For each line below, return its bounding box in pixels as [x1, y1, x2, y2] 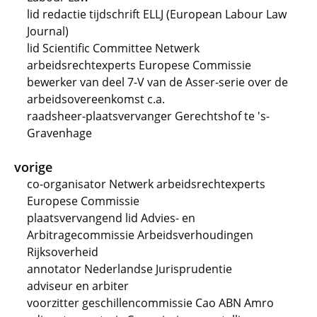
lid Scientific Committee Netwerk [27, 40, 200, 56]
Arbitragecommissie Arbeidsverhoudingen [27, 227, 253, 243]
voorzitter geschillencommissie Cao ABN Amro [27, 295, 274, 311]
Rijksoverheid [27, 244, 98, 260]
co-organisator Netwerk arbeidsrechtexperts [27, 176, 265, 192]
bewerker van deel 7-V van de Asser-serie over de [27, 74, 288, 90]
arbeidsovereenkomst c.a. [27, 91, 165, 107]
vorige [14, 158, 52, 175]
